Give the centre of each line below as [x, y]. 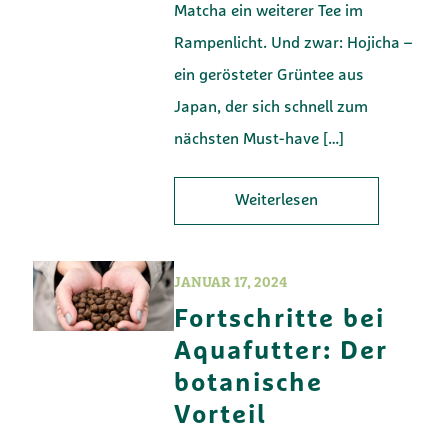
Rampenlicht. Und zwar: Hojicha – [293, 43]
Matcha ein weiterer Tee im [269, 11]
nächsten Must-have [247, 139]
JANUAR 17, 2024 [231, 283]
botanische [249, 384]
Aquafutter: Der [281, 352]
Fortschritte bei [280, 320]
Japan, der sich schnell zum [271, 107]
